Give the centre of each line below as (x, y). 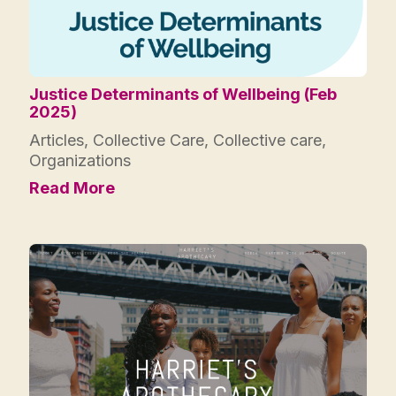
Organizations (80, 160)
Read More (72, 187)
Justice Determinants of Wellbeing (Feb (183, 94)
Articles (57, 140)
